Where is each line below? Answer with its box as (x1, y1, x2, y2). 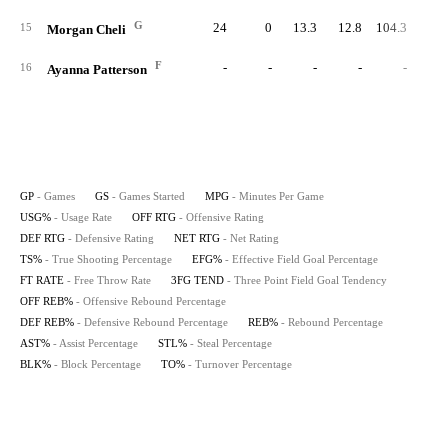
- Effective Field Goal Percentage (225, 253, 378, 265)
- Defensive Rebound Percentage (77, 316, 228, 328)
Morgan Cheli (47, 22, 129, 38)
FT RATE (20, 274, 64, 286)
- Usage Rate (54, 211, 112, 223)
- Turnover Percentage (188, 358, 292, 370)
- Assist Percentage (53, 337, 138, 349)
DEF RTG (20, 232, 65, 244)
